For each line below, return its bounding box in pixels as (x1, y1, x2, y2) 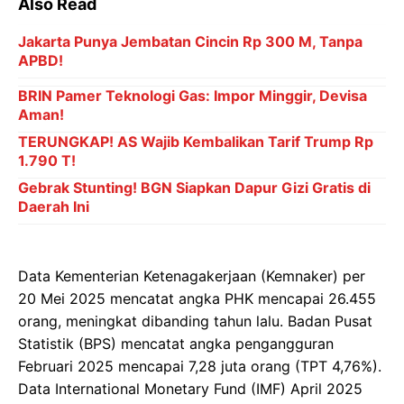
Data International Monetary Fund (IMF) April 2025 (18, 380, 363, 398)
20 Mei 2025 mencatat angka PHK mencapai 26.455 (18, 289, 376, 308)
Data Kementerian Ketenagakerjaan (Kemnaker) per (18, 267, 365, 285)
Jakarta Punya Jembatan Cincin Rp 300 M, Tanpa (18, 32, 363, 50)
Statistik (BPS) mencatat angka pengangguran (18, 335, 334, 353)
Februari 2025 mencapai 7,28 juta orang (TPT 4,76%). (18, 357, 381, 375)
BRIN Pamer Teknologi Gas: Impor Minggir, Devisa (18, 87, 367, 105)
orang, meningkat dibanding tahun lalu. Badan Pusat (18, 312, 372, 330)
